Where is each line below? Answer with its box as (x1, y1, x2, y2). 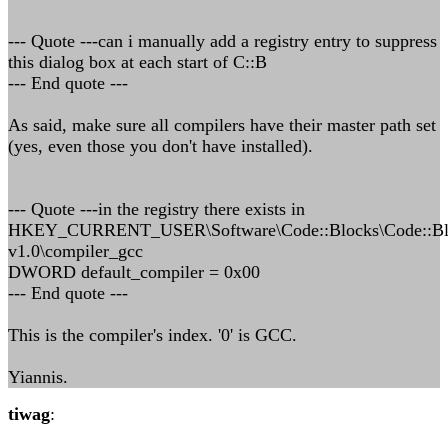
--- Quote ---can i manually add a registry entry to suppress (8, 31, 437, 51)
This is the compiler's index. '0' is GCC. (8, 325, 297, 345)
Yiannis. (8, 367, 68, 387)
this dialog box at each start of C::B (8, 52, 267, 72)
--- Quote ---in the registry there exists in (8, 199, 305, 219)
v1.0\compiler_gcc (8, 241, 143, 261)
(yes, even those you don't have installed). (8, 136, 313, 156)
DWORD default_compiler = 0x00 (8, 262, 260, 282)
